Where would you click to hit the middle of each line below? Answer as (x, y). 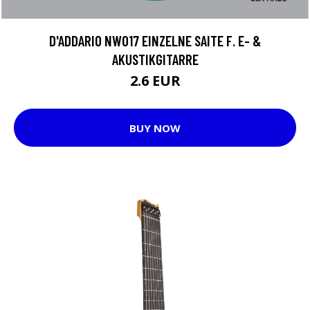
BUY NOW (155, 128)
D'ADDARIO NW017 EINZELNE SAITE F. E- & (155, 40)
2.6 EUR (155, 81)
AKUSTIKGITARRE (155, 59)
